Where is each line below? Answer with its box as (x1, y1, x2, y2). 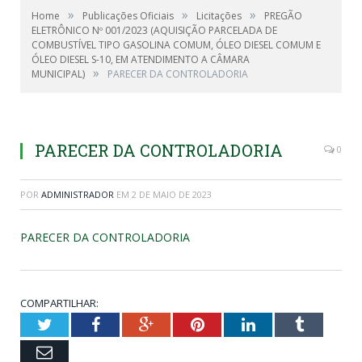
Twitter (51, 316, 99, 332)
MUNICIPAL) (32, 67, 85, 81)
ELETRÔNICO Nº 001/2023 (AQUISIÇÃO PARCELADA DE (32, 23, 277, 37)
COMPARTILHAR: (20, 296, 99, 310)
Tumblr (302, 316, 351, 332)
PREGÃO (264, 9, 302, 23)
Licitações (196, 9, 242, 23)
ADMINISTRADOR (41, 188, 114, 200)
